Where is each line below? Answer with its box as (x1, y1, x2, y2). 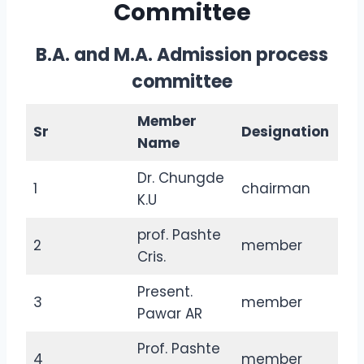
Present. (136, 282, 193, 301)
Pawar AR (136, 304, 202, 323)
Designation (240, 122, 329, 141)
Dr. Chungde (136, 168, 224, 188)
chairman (240, 179, 310, 198)
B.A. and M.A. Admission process (36, 42, 328, 67)
